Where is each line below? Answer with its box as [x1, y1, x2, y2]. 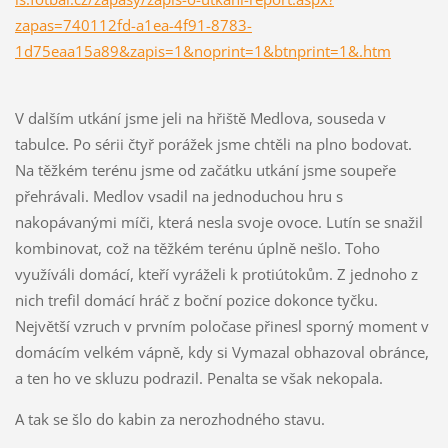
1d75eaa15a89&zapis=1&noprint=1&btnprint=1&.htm [14, 41, 391, 62]
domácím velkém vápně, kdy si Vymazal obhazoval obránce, [14, 342, 429, 363]
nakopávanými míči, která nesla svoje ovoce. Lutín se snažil [14, 212, 423, 233]
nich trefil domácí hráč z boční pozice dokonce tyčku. [14, 290, 378, 311]
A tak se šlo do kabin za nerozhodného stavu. [14, 409, 325, 430]
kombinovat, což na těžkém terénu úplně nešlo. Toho [14, 238, 380, 259]
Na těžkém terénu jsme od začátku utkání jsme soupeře [14, 160, 396, 181]
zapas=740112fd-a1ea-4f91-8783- [14, 15, 252, 36]
